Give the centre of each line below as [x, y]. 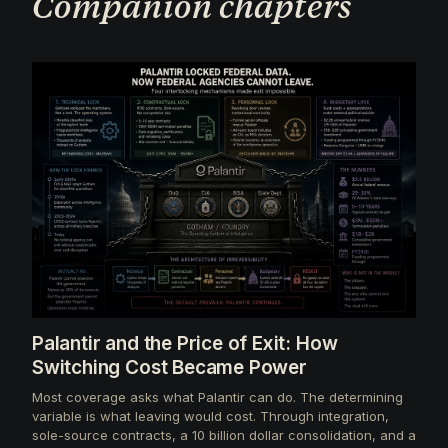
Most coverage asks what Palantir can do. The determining [217, 396]
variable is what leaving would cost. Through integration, [210, 415]
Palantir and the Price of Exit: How [185, 343]
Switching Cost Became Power [169, 367]
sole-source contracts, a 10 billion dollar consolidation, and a [224, 434]
